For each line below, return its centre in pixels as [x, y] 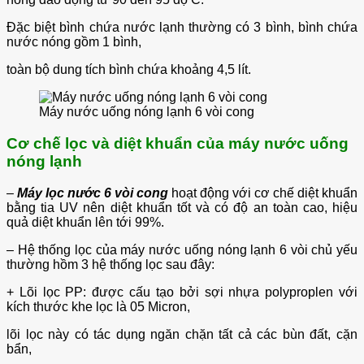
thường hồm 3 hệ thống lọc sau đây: [110, 264]
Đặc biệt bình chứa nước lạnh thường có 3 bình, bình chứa [182, 28]
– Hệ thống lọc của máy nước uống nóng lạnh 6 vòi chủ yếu [182, 249]
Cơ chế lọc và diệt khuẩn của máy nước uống [178, 144]
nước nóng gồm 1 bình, [74, 42]
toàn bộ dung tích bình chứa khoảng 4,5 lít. [129, 70]
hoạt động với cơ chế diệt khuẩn [263, 193]
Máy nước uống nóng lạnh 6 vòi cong [147, 112]
